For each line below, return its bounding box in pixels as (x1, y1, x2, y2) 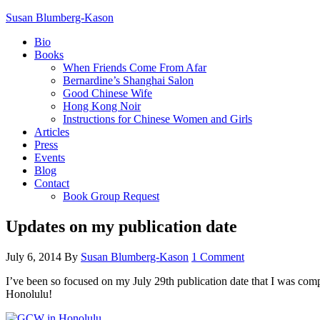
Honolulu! (6, 287, 52, 300)
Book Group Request (63, 190, 159, 202)
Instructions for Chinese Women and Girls (63, 113, 252, 125)
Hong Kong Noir (63, 100, 141, 112)
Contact (34, 177, 69, 189)
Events (34, 151, 65, 164)
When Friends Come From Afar (63, 61, 206, 74)
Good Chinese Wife (63, 87, 152, 99)
